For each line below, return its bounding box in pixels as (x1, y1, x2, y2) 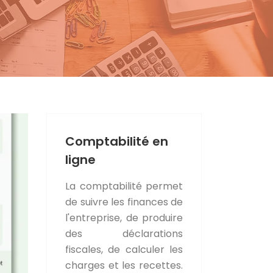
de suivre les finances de (65, 194, 183, 209)
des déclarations (65, 226, 183, 241)
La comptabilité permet (65, 179, 183, 193)
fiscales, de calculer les (65, 242, 183, 257)
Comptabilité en (65, 132, 168, 150)
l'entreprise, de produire (65, 210, 183, 225)
